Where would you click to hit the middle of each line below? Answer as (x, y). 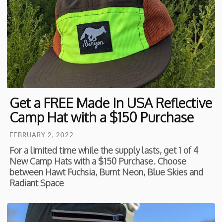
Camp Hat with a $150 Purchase (102, 117)
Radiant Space (37, 183)
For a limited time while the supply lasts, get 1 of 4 (104, 150)
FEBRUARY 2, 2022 (42, 135)
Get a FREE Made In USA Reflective (111, 102)
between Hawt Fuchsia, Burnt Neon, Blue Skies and (107, 172)
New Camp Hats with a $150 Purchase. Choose (98, 161)
